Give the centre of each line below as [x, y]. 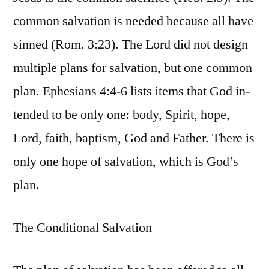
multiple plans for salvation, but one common [133, 68]
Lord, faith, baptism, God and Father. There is [134, 138]
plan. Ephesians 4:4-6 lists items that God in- [131, 92]
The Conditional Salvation [83, 228]
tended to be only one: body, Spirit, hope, [122, 115]
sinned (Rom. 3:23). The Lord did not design [131, 45]
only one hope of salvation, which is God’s [126, 162]
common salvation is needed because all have [133, 21]
